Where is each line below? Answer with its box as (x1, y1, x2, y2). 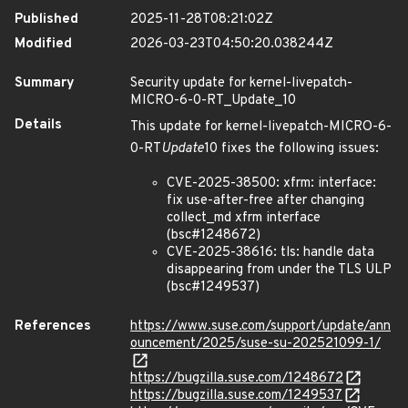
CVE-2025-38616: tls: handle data (167, 244, 374, 261)
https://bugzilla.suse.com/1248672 (130, 370, 343, 387)
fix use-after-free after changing (167, 192, 364, 209)
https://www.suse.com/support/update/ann (130, 318, 391, 335)
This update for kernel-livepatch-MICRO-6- (130, 118, 392, 136)
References (15, 318, 91, 335)
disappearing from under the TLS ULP (167, 261, 392, 279)
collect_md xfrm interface (167, 209, 321, 227)
